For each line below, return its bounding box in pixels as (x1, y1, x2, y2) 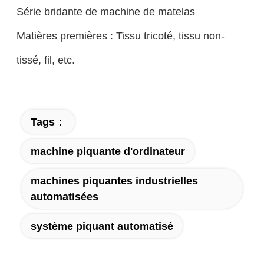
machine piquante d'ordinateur (30, 145, 185, 158)
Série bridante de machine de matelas (16, 5, 195, 18)
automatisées (30, 190, 98, 203)
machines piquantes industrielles (30, 174, 198, 187)
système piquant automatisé (30, 220, 173, 233)
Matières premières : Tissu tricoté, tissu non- (16, 29, 225, 42)
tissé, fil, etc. (16, 54, 75, 67)
